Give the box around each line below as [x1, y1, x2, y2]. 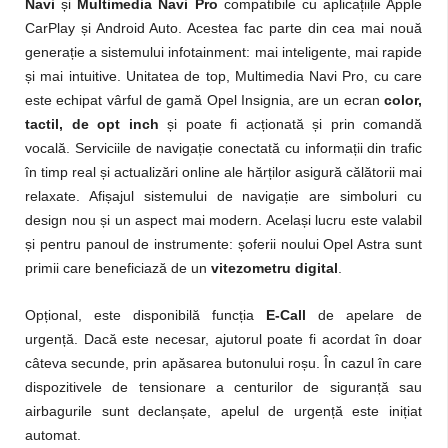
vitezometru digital [211, 260, 338, 277]
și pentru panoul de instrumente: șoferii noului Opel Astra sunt [25, 236, 422, 253]
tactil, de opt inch [25, 116, 159, 133]
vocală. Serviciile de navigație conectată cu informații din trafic [25, 140, 422, 157]
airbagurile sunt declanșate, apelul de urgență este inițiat [25, 403, 422, 420]
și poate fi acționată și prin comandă [158, 116, 422, 133]
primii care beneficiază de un [25, 260, 211, 277]
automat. [25, 427, 81, 444]
